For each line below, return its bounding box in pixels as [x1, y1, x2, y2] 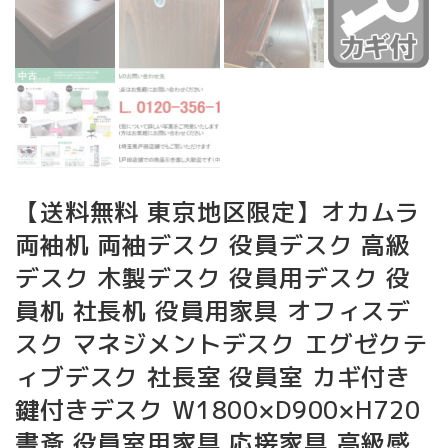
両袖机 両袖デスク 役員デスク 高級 [15, 228, 412, 263]
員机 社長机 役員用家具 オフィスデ [15, 294, 412, 329]
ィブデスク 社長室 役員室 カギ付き [15, 360, 412, 395]
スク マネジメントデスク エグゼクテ [15, 327, 429, 362]
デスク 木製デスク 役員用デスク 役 [15, 261, 412, 296]
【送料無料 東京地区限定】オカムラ [15, 195, 421, 230]
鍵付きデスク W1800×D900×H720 [15, 393, 421, 428]
